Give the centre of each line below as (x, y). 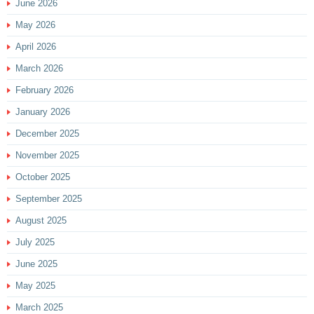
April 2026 (36, 46)
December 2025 (47, 133)
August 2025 (41, 220)
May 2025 (35, 285)
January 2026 (43, 111)
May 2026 (35, 25)
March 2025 (39, 307)
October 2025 (43, 177)
